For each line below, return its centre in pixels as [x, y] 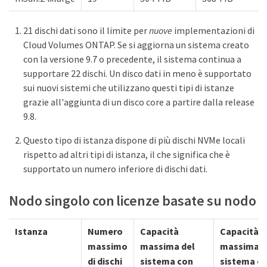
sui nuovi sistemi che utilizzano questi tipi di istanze [129, 88]
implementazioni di [213, 31]
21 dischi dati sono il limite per [86, 31]
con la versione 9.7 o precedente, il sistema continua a [132, 59]
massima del [167, 246]
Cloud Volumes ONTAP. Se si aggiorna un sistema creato [136, 45]
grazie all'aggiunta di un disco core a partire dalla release [139, 102]
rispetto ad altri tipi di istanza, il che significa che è [127, 155]
